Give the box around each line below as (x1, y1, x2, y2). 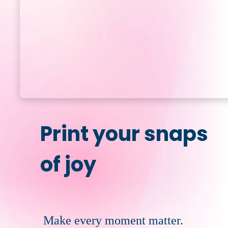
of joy (40, 150, 96, 179)
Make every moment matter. (43, 213, 183, 227)
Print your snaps (40, 119, 208, 148)
